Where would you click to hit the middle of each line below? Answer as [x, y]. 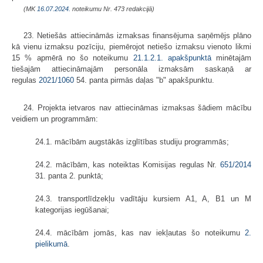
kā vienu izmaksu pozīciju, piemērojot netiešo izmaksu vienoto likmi [131, 46]
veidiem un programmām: [55, 119]
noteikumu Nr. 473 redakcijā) [112, 9]
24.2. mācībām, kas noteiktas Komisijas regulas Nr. [128, 164]
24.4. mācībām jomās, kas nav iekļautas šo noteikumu [140, 232]
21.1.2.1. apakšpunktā [172, 58]
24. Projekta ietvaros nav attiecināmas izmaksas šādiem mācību [137, 107]
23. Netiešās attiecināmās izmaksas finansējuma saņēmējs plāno [137, 35]
